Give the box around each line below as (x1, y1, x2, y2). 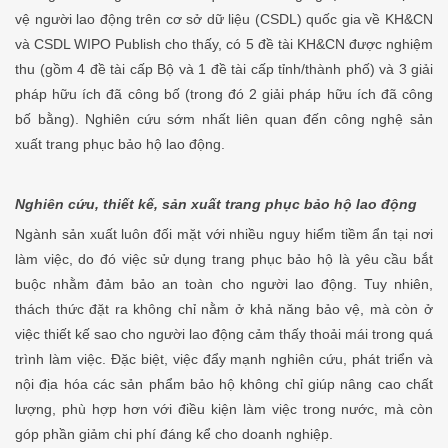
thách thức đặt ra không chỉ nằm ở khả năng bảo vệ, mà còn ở (15, 301, 433, 318)
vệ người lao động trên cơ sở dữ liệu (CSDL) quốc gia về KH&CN (15, 11, 433, 28)
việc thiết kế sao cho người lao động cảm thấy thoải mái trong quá (15, 326, 433, 343)
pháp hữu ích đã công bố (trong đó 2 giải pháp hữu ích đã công (15, 86, 433, 103)
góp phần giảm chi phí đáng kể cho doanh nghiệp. (15, 426, 333, 443)
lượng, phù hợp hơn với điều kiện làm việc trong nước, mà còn (15, 401, 433, 418)
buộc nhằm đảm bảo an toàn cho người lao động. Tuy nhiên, (15, 276, 433, 293)
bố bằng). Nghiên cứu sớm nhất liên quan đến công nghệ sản (15, 111, 433, 128)
